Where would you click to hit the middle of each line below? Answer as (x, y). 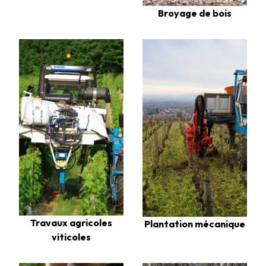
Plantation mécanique (195, 224)
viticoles (71, 237)
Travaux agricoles (71, 222)
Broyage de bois (195, 13)
